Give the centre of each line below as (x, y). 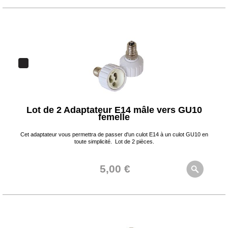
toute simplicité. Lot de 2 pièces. (114, 141)
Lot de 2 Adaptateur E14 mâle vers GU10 (114, 110)
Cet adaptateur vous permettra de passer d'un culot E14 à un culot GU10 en (114, 134)
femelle (114, 117)
